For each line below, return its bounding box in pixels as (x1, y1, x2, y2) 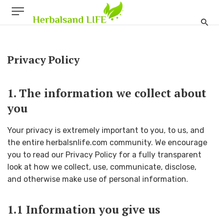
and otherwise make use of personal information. (7, 175, 188, 184)
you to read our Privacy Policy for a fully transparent (7, 150, 201, 160)
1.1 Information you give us (7, 202, 160, 218)
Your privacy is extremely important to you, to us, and (7, 126, 204, 135)
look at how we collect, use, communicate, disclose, (7, 162, 197, 172)
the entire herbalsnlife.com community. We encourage (7, 138, 207, 148)
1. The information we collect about (7, 86, 206, 101)
